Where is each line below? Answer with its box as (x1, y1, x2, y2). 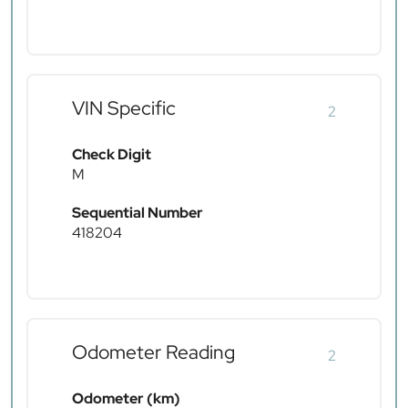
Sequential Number (72, 203, 203, 223)
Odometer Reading (72, 340, 235, 365)
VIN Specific (72, 96, 176, 121)
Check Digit (72, 145, 151, 165)
